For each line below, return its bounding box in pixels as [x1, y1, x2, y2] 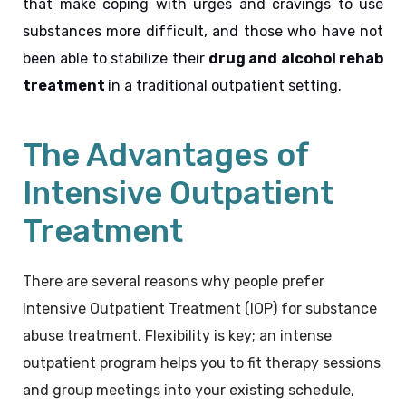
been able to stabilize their [23, 50, 208, 68]
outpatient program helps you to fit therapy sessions [23, 354, 381, 372]
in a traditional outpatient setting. [108, 77, 342, 95]
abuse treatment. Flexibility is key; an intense [23, 327, 332, 345]
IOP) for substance [250, 300, 377, 318]
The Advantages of [23, 136, 309, 175]
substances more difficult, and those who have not [23, 23, 383, 41]
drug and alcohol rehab [208, 50, 383, 68]
